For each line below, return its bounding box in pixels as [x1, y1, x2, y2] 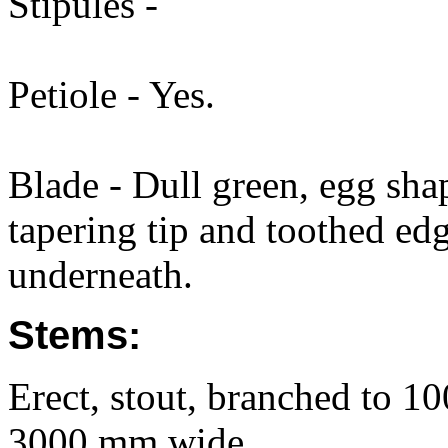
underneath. [8, 253, 193, 296]
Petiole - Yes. [8, 73, 215, 116]
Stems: [8, 313, 141, 357]
